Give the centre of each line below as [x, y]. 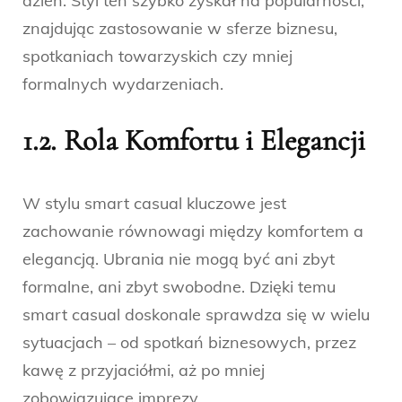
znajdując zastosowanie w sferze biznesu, [180, 28]
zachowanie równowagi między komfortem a [193, 231]
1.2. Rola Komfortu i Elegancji [194, 140]
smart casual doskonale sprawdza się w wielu [196, 314]
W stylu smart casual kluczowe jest [154, 203]
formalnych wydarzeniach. [123, 83]
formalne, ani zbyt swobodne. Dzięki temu [179, 286]
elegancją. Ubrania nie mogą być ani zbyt [179, 258]
